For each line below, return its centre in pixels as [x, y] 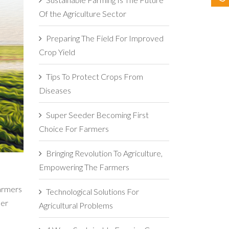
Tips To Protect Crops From [95, 77]
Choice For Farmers [74, 129]
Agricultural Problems [76, 205]
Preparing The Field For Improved [105, 38]
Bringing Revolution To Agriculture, [104, 153]
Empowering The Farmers [84, 167]
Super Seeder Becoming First [97, 115]
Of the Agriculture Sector [83, 14]
